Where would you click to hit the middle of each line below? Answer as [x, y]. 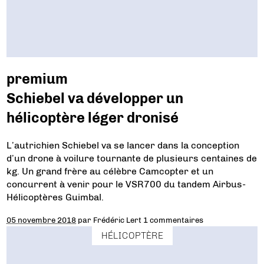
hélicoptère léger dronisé [93, 118]
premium [37, 79]
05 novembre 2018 [42, 220]
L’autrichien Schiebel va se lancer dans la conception [123, 145]
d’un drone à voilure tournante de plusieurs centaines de [132, 158]
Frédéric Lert [118, 220]
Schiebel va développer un [95, 98]
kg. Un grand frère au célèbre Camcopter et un [110, 171]
